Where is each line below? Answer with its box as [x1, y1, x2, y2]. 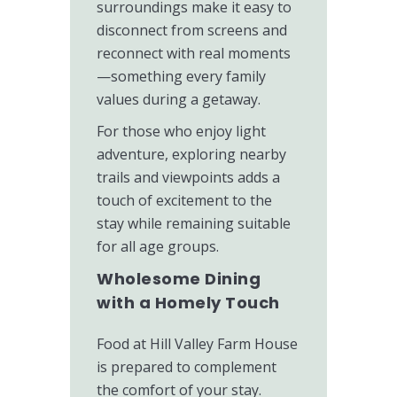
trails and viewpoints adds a [97, 167, 280, 187]
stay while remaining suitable [97, 214, 291, 233]
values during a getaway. [97, 90, 261, 109]
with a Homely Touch [97, 292, 280, 314]
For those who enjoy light [97, 121, 266, 141]
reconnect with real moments [97, 43, 291, 63]
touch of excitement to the [97, 191, 272, 210]
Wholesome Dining [97, 268, 261, 290]
